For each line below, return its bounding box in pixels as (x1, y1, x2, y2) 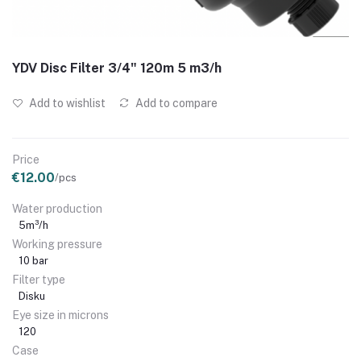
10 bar (19, 254, 48, 267)
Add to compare (133, 96, 218, 110)
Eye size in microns (12, 308, 109, 322)
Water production (12, 201, 102, 215)
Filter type (12, 272, 65, 286)
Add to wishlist (27, 96, 106, 110)
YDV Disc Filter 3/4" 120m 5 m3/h (12, 60, 222, 76)
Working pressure (12, 237, 102, 251)
